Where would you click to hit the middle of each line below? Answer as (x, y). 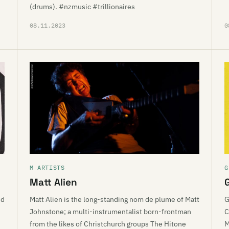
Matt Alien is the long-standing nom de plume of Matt (114, 199)
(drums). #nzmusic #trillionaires (82, 7)
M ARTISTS (47, 167)
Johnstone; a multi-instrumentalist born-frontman (110, 212)
